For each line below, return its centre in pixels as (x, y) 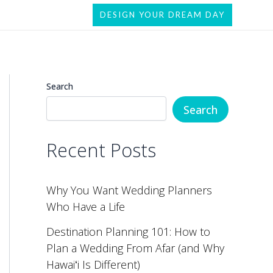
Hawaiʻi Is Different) (93, 264)
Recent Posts (101, 150)
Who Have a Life (86, 207)
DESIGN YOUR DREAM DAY (163, 15)
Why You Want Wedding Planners (129, 190)
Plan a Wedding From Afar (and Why (135, 248)
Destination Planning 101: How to (128, 231)
